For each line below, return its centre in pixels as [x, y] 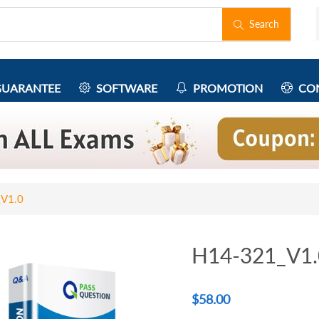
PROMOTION [225, 88]
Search [261, 24]
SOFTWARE [124, 88]
